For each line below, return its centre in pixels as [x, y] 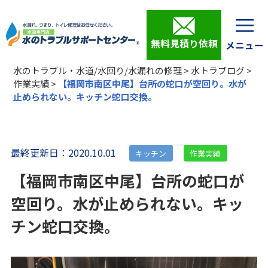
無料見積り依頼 [184, 43]
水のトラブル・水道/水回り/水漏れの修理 [98, 70]
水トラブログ [218, 70]
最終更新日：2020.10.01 [64, 153]
